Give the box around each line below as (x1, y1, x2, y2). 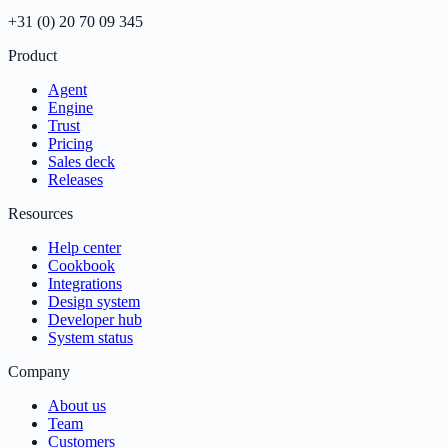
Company (8, 363, 70, 380)
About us (48, 397, 106, 414)
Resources (8, 205, 73, 222)
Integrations (48, 275, 122, 292)
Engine (48, 99, 93, 116)
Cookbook (48, 257, 115, 274)
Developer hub (48, 311, 142, 328)
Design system (48, 293, 140, 310)
